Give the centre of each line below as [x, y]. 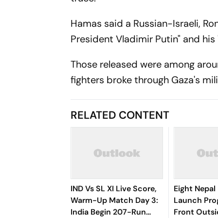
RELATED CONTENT [120, 115]
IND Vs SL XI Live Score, [114, 189]
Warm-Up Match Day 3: [115, 200]
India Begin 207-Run [109, 212]
